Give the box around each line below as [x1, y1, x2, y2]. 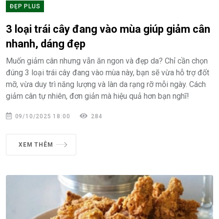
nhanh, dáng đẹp [6, 37, 86, 50]
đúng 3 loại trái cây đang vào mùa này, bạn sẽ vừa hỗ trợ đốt [6, 67, 209, 77]
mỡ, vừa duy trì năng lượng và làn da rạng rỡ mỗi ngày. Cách [6, 79, 206, 89]
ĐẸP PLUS [10, 2, 41, 10]
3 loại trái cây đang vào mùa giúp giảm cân [6, 22, 210, 35]
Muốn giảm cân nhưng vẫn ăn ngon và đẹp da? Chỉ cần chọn [6, 56, 208, 66]
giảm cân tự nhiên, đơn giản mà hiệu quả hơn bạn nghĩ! [6, 91, 189, 101]
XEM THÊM [19, 141, 53, 148]
